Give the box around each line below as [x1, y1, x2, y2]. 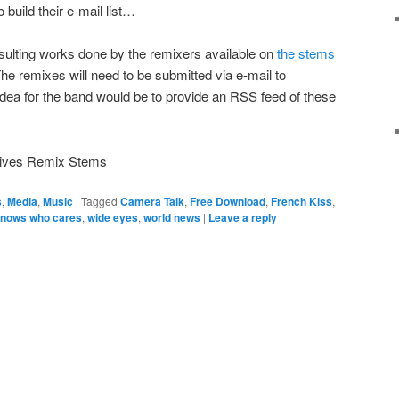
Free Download [190, 193, 265, 210]
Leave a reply [208, 209, 277, 226]
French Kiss [271, 193, 332, 210]
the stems [277, 44, 335, 63]
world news [143, 209, 200, 226]
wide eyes [87, 209, 138, 226]
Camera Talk [120, 193, 184, 210]
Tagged [81, 193, 118, 209]
